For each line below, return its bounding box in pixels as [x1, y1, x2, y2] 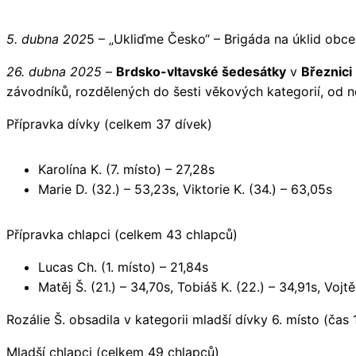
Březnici [301, 63, 352, 79]
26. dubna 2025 [6, 63, 102, 79]
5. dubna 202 [6, 30, 87, 47]
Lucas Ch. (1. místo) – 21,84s [38, 258, 208, 275]
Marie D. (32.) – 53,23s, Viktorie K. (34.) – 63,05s [38, 180, 332, 197]
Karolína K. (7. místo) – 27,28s [38, 161, 215, 177]
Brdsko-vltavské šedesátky [116, 63, 286, 79]
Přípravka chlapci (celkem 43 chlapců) [6, 226, 238, 242]
